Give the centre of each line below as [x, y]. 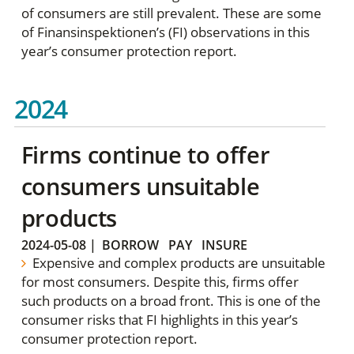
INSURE [224, 245]
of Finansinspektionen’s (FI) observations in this [165, 32]
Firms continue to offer [145, 154]
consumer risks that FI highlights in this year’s [159, 320]
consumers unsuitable [140, 186]
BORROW [130, 245]
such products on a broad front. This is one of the [171, 301]
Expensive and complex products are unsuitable [178, 263]
